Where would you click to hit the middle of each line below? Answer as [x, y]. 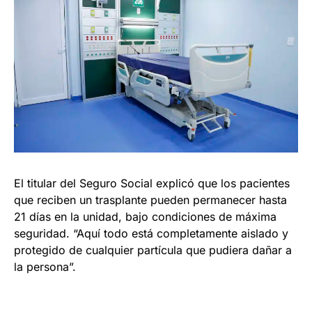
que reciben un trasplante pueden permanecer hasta [150, 200]
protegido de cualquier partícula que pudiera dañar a [153, 250]
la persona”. [45, 267]
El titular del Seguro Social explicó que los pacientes [152, 184]
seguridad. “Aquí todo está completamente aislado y [151, 234]
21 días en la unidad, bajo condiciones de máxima [145, 217]
